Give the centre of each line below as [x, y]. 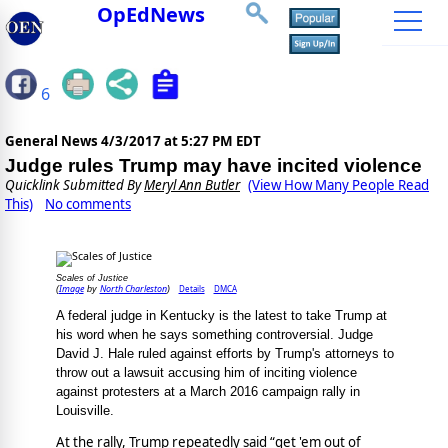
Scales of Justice [91, 278]
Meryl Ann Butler [192, 185]
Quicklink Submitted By [74, 185]
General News [53, 141]
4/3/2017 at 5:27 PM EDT [181, 141]
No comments [88, 204]
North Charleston [133, 289]
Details [191, 289]
